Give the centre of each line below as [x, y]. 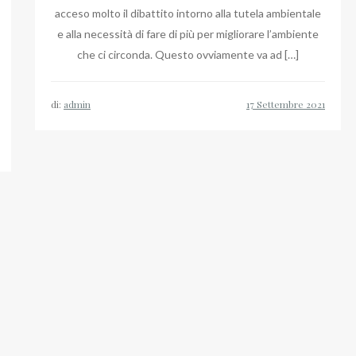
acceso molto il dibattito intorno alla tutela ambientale [188, 13]
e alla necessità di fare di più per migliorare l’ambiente [188, 34]
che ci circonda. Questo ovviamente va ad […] [188, 54]
